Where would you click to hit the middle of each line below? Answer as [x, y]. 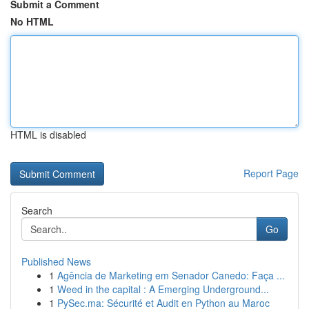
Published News [56, 261]
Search [37, 210]
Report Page [271, 173]
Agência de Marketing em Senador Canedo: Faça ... [171, 275]
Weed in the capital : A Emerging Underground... [163, 289]
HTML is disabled [48, 134]
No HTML [32, 21]
